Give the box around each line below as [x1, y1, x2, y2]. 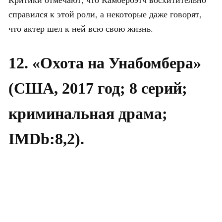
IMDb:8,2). [8, 129, 84, 148]
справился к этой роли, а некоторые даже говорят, [8, 7, 202, 20]
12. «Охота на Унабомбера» [8, 54, 201, 72]
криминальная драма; [8, 104, 167, 122]
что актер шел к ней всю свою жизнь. [8, 22, 153, 34]
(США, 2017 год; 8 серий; [8, 79, 187, 97]
